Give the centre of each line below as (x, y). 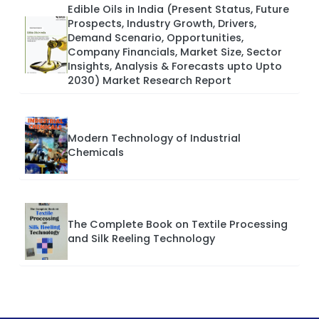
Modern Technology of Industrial (154, 138)
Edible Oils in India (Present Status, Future (178, 9)
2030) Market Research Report (150, 80)
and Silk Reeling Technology (141, 238)
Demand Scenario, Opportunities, (156, 37)
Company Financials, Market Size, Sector (175, 52)
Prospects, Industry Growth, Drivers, (162, 23)
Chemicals (96, 152)
